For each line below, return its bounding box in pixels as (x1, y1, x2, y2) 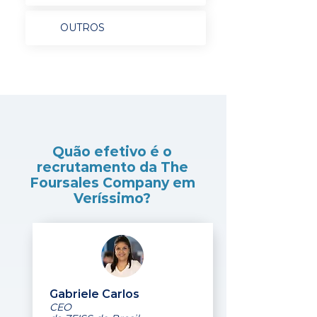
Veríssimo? (74, 190, 151, 207)
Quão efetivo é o (52, 144, 172, 160)
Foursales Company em (29, 175, 195, 191)
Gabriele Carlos (50, 287, 139, 301)
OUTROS (59, 21, 105, 34)
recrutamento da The (36, 159, 188, 175)
